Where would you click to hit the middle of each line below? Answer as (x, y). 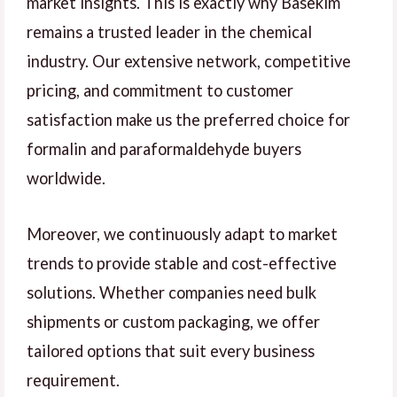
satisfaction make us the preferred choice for (188, 120)
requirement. (73, 380)
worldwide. (66, 179)
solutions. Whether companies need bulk (171, 292)
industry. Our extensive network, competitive (189, 62)
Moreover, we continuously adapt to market (182, 234)
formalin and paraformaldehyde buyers (164, 149)
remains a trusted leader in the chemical (169, 32)
